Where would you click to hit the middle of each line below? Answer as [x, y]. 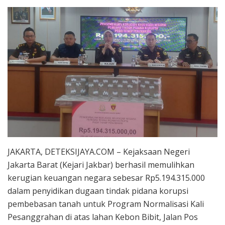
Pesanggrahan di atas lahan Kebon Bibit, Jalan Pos [103, 217]
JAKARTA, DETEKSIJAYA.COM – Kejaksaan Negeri [99, 151]
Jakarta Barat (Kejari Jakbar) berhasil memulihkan [101, 164]
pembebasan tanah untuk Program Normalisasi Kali [106, 204]
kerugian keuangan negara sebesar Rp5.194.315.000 [106, 178]
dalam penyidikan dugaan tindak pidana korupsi [98, 191]
